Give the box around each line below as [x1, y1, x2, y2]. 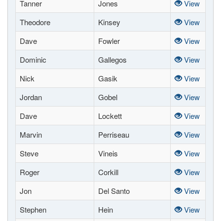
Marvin [20, 129, 42, 140]
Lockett [98, 110, 122, 121]
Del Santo [98, 185, 130, 196]
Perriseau [98, 129, 129, 140]
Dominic [20, 54, 46, 65]
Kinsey [98, 17, 120, 27]
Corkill [98, 167, 118, 177]
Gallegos [98, 54, 127, 65]
